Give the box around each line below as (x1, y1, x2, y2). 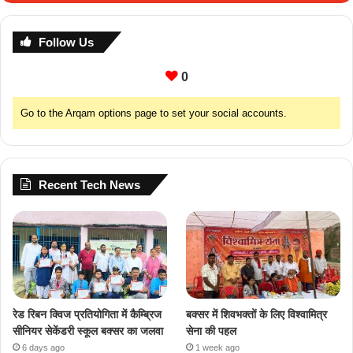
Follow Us (39, 35, 94, 50)
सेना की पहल (186, 324, 237, 337)
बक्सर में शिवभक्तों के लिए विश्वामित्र (186, 307, 328, 321)
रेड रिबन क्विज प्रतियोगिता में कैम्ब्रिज (13, 307, 162, 321)
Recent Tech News (39, 178, 140, 192)
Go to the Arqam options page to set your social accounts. (20, 107, 287, 120)
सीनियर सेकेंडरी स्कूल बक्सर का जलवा (13, 324, 163, 337)
